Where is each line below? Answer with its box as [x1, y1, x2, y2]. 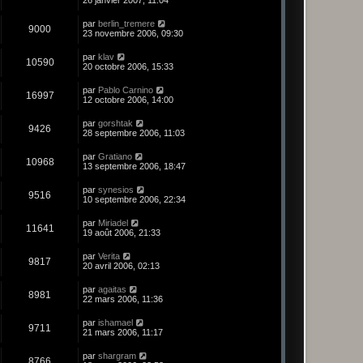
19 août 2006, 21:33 [83, 228, 160, 238]
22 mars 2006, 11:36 [83, 294, 163, 305]
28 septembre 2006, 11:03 [83, 128, 185, 139]
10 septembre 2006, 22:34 [83, 194, 186, 205]
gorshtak [98, 118, 133, 129]
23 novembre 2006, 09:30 [83, 28, 183, 39]
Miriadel [98, 218, 128, 228]
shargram [98, 351, 136, 361]
